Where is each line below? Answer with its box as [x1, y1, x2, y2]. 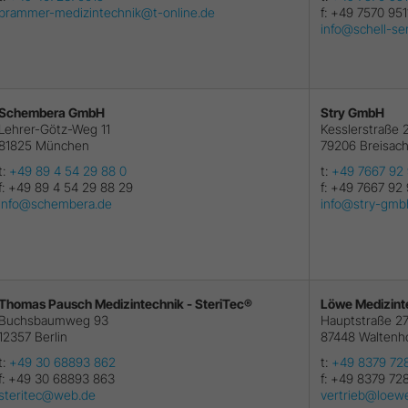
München [36, 137, 89, 153]
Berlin [35, 328, 67, 344]
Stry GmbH [321, 104, 384, 120]
